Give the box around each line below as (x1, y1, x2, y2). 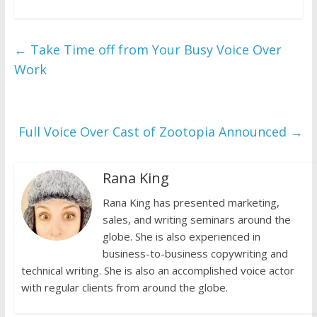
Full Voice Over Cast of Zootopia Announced (18, 123, 291, 141)
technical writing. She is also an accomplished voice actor (21, 263, 294, 278)
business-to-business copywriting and (102, 246, 288, 261)
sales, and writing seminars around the (102, 212, 291, 227)
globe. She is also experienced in (102, 229, 260, 244)
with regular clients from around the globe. (21, 280, 228, 295)
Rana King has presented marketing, (102, 195, 279, 210)
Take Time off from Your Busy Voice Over (26, 41, 282, 59)
